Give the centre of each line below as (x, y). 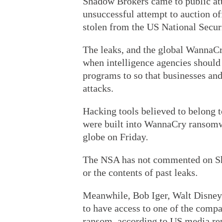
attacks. (98, 88)
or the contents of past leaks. (140, 172)
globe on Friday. (115, 137)
